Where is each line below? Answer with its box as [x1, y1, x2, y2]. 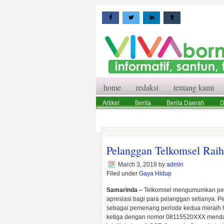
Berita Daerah [166, 99, 204, 106]
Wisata [102, 112, 121, 119]
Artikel [102, 99, 119, 106]
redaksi [136, 82, 158, 92]
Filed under [106, 170, 139, 177]
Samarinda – [106, 186, 144, 193]
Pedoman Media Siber [136, 112, 197, 119]
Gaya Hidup [139, 170, 171, 177]
